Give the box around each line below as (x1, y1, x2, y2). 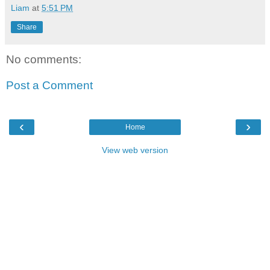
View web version (102, 145, 168, 155)
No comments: (6, 52, 81, 66)
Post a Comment (6, 79, 93, 92)
